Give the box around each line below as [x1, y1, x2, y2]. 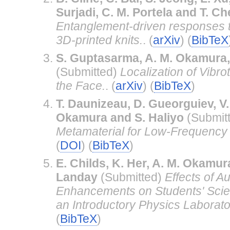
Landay [55, 170, 98, 184]
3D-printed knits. [55, 33, 143, 47]
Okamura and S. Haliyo [55, 110, 184, 124]
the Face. [55, 79, 105, 92]
